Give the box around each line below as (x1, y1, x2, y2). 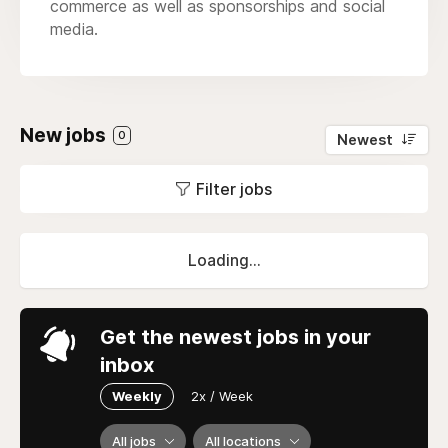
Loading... (187, 250, 261, 270)
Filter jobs (196, 178, 272, 199)
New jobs (20, 123, 110, 147)
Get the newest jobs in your (100, 324, 371, 349)
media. (50, 18, 98, 39)
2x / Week (191, 387, 253, 404)
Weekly (112, 387, 162, 404)
